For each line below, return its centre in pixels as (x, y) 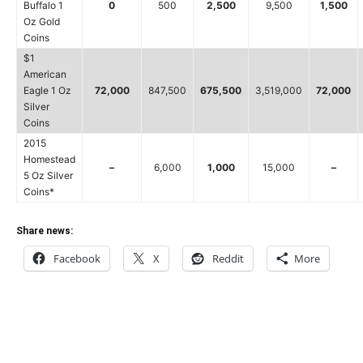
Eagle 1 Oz (47, 90)
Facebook (77, 258)
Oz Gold (42, 21)
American (45, 74)
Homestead (49, 159)
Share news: (45, 231)
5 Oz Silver (48, 175)
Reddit (228, 258)
